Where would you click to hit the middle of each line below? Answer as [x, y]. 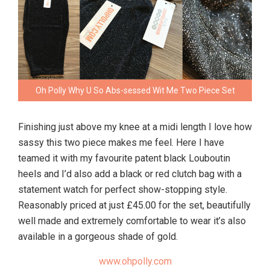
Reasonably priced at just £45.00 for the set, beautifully [134, 206]
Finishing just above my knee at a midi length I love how [135, 127]
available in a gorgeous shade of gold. [98, 237]
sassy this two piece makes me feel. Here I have [121, 143]
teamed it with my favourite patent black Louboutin [124, 159]
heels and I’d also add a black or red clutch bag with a [130, 174]
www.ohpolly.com [135, 262]
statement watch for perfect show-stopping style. [123, 190]
